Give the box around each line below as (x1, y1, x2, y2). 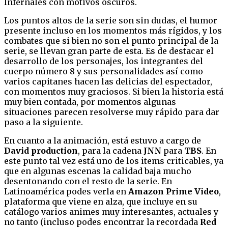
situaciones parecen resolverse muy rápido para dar (4, 106, 219, 117)
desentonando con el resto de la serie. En (4, 176, 172, 186)
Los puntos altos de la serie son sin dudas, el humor (4, 15, 217, 25)
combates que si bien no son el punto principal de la (4, 35, 218, 46)
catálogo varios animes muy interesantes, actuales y (4, 206, 218, 217)
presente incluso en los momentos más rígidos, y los (4, 25, 222, 36)
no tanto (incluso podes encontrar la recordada (4, 216, 200, 227)
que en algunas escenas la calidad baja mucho (4, 165, 191, 176)
